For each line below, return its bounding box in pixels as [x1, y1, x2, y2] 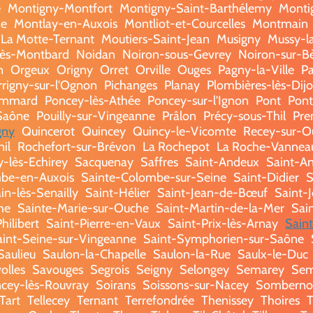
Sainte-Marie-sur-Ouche [17, 200, 149, 216]
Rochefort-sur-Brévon [17, 138, 136, 154]
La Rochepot [142, 138, 210, 154]
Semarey [235, 261, 284, 277]
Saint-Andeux [184, 154, 259, 170]
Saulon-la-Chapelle [42, 246, 146, 262]
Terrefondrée [124, 292, 194, 308]
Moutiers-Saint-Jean [101, 31, 210, 47]
